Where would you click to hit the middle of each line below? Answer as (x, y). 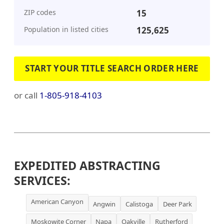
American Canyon (57, 201)
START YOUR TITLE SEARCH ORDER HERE (112, 68)
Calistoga (139, 204)
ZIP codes (40, 12)
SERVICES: (42, 180)
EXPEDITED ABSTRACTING (87, 165)
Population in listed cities (66, 29)
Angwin (104, 204)
